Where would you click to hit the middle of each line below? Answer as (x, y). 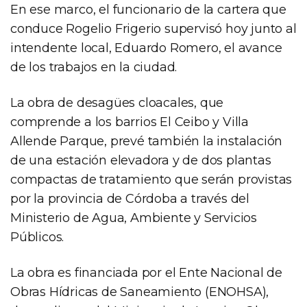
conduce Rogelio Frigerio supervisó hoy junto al (153, 28)
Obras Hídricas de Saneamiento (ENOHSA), (140, 292)
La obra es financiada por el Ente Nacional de (146, 272)
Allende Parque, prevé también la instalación (147, 141)
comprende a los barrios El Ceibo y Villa (130, 122)
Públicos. (37, 237)
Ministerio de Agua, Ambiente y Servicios (134, 218)
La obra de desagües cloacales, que (117, 102)
